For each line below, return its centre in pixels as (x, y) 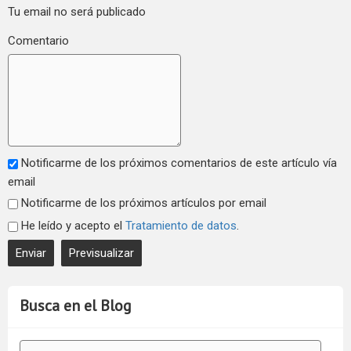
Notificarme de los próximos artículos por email (144, 203)
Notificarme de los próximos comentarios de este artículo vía (179, 163)
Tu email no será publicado (77, 11)
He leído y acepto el (73, 225)
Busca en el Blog (76, 306)
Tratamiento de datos (181, 225)
